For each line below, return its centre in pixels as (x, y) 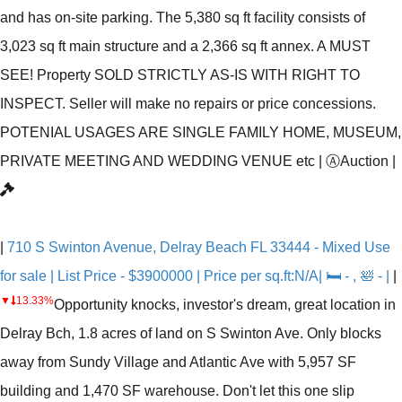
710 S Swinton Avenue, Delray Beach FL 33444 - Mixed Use (199, 248)
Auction (364, 162)
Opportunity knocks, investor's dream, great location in (225, 305)
